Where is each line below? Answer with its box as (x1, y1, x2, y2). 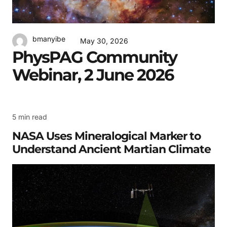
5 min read (12, 112, 47, 122)
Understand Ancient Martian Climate (12, 142, 211, 156)
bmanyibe (32, 34, 65, 44)
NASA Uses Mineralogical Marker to (12, 129, 201, 143)
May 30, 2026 (80, 36, 128, 45)
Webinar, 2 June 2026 (12, 64, 173, 85)
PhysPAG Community (12, 47, 177, 67)
